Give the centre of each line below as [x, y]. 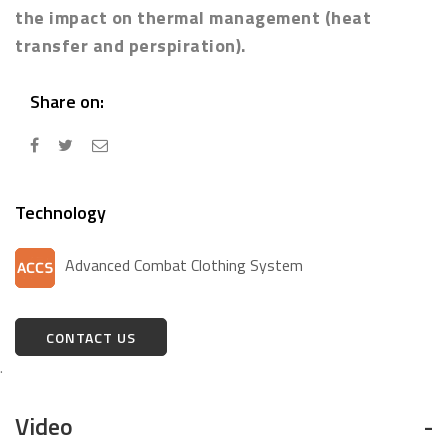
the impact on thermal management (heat [193, 17]
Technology [60, 212]
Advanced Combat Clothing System [184, 264]
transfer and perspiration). [130, 45]
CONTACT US [91, 337]
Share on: [67, 101]
